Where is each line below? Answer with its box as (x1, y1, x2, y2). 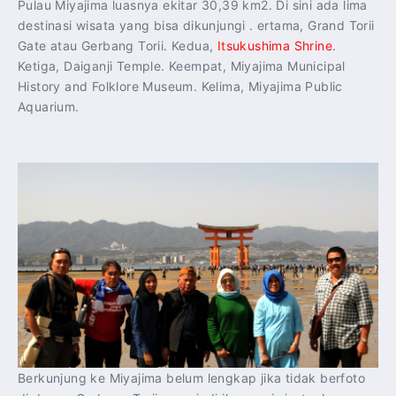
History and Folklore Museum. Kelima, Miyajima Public (18, 78, 343, 94)
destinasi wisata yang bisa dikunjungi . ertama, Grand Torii (18, 17, 375, 33)
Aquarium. (18, 98, 80, 114)
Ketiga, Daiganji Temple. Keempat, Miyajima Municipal (18, 57, 346, 73)
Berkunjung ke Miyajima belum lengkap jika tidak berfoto (18, 370, 365, 386)
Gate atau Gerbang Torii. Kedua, (18, 37, 217, 53)
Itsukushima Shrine (217, 37, 333, 53)
